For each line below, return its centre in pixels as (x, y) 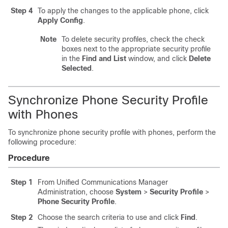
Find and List (104, 59)
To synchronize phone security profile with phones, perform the (112, 132)
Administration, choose (77, 192)
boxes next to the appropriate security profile (136, 49)
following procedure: (42, 142)
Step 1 (22, 182)
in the (72, 59)
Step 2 (22, 217)
